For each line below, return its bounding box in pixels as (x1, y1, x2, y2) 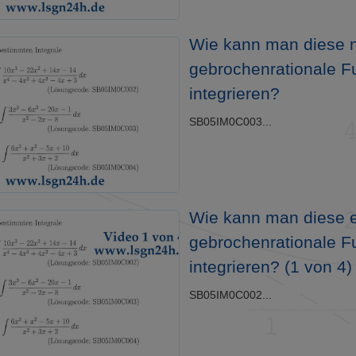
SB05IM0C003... (188, 114, 272, 128)
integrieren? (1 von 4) (188, 257, 352, 276)
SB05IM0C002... (188, 288, 272, 301)
